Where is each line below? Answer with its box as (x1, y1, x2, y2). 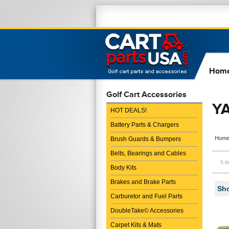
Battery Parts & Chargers (110, 121, 179, 128)
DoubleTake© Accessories (110, 207, 184, 214)
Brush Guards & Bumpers (110, 135, 181, 143)
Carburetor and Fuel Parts (110, 193, 182, 200)
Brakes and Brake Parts (110, 178, 176, 186)
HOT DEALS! (110, 107, 147, 114)
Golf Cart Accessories (106, 89, 187, 99)
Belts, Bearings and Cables (110, 150, 186, 157)
